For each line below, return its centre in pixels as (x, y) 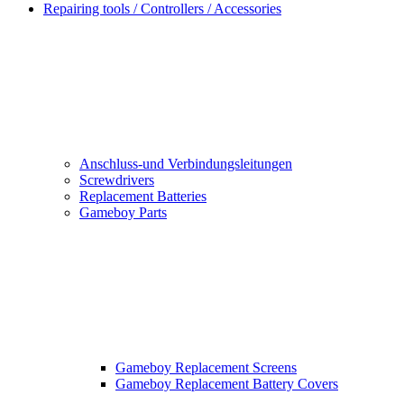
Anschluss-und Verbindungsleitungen (186, 164)
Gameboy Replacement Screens (206, 368)
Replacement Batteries (143, 197)
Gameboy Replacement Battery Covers (227, 384)
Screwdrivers (117, 180)
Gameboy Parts (123, 213)
